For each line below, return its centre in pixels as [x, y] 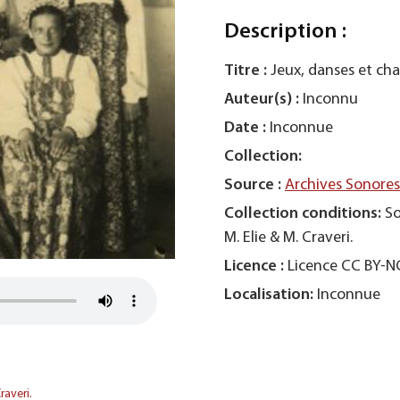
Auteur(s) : [262, 100]
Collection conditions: [303, 214]
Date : [245, 128]
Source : [253, 185]
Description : [285, 32]
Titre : [246, 71]
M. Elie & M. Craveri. [288, 238]
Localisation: [269, 295]
